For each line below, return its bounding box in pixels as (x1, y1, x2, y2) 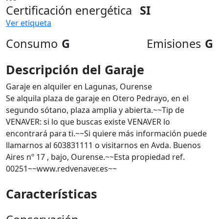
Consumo (6, 36, 58, 51)
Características (6, 185, 97, 202)
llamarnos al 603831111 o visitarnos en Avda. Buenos (6, 140, 201, 151)
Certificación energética (6, 2, 132, 18)
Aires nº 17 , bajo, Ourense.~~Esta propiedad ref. (6, 152, 185, 162)
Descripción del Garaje (6, 61, 144, 78)
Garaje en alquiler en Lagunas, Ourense (6, 81, 152, 92)
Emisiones (147, 36, 201, 51)
